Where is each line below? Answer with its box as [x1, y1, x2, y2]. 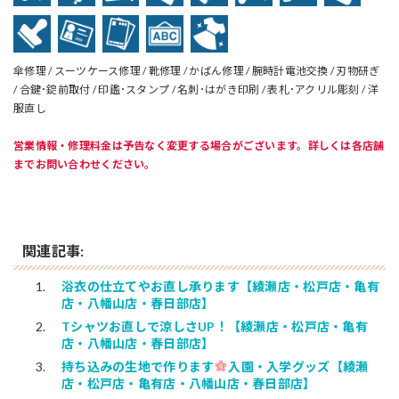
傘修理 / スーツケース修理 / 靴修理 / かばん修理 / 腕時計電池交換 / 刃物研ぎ [13, 63, 380, 77]
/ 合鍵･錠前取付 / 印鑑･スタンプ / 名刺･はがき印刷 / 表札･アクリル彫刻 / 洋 [13, 82, 379, 96]
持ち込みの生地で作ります [61, 359, 215, 375]
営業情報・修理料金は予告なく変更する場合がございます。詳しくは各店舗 [13, 138, 385, 152]
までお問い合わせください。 [13, 157, 156, 171]
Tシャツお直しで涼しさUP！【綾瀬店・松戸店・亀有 [61, 319, 368, 335]
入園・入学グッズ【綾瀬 [228, 359, 369, 375]
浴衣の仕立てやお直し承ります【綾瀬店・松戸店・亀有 [61, 279, 379, 295]
